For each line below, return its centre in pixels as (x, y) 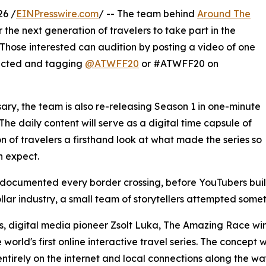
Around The (224, 14)
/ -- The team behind (148, 14)
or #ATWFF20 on (179, 64)
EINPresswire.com (57, 14)
